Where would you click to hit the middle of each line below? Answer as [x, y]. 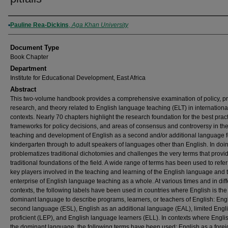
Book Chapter [29, 57]
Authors [26, 25]
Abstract [23, 89]
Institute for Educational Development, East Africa [78, 78]
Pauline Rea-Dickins [39, 25]
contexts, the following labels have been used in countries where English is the [119, 190]
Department [28, 68]
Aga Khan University [100, 25]
